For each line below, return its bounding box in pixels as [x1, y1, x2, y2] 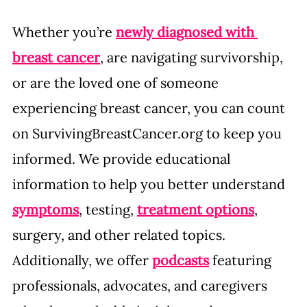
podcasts [152, 251, 209, 269]
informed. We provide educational [12, 149, 234, 167]
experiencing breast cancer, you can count [12, 99, 288, 116]
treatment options [137, 200, 254, 218]
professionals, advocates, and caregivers [12, 276, 271, 294]
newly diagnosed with [116, 23, 258, 40]
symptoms [12, 200, 79, 218]
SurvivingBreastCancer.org [32, 124, 203, 142]
